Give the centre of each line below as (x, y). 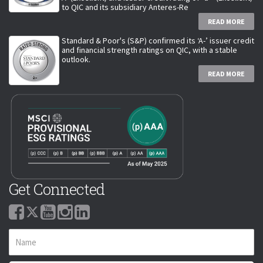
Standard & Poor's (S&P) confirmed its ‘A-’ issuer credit (158, 41)
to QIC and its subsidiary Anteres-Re (125, 7)
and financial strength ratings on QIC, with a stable (149, 50)
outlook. (77, 60)
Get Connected (57, 189)
